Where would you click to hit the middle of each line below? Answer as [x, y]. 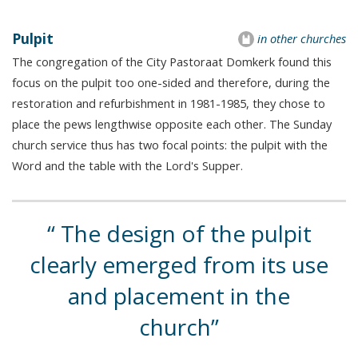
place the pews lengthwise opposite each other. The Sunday [172, 124]
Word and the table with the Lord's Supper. [127, 166]
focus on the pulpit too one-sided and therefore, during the [171, 83]
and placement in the [179, 296]
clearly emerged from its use [179, 265]
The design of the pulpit [183, 234]
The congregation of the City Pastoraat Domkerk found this [172, 62]
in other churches [302, 39]
